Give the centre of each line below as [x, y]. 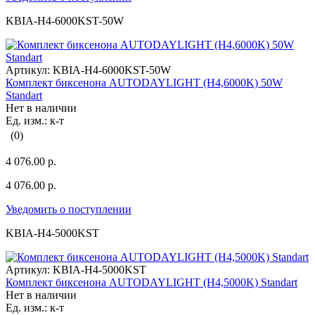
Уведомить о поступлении [69, 210]
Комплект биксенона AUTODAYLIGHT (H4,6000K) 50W [144, 83]
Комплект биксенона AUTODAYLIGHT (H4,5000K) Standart [152, 283]
